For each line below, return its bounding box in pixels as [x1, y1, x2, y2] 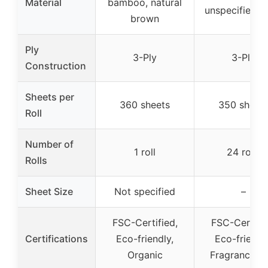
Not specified [114, 185, 175, 198]
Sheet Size [25, 185, 73, 198]
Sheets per [25, 91, 74, 103]
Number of [25, 138, 74, 151]
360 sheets [120, 99, 170, 111]
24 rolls [226, 146, 261, 159]
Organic [127, 249, 163, 261]
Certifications [25, 233, 88, 245]
